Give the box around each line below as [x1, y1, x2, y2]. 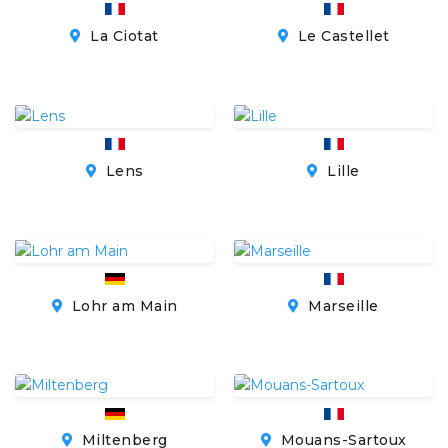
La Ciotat [85, 26, 159, 45]
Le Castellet [293, 26, 390, 45]
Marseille [303, 296, 379, 315]
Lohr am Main [67, 296, 178, 315]
